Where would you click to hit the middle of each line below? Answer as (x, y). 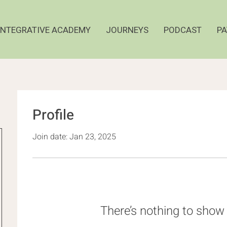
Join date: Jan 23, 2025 (74, 137)
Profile (53, 115)
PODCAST (183, 30)
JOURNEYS (127, 30)
